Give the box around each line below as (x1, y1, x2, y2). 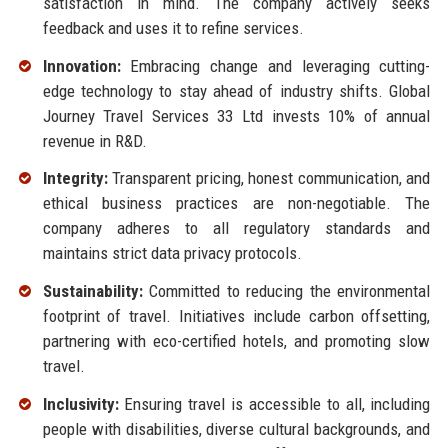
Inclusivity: (42, 394, 119, 415)
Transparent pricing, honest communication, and (107, 168, 431, 189)
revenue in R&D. (42, 130, 147, 151)
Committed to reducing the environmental (142, 281, 431, 302)
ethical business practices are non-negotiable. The (42, 193, 431, 214)
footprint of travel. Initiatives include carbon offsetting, (42, 306, 431, 327)
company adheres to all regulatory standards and (42, 218, 431, 239)
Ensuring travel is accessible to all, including (118, 394, 431, 415)
